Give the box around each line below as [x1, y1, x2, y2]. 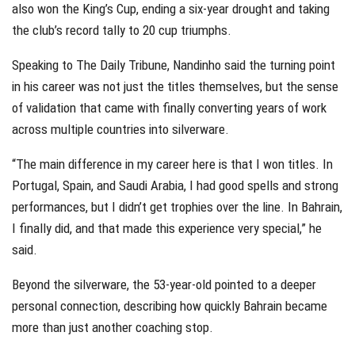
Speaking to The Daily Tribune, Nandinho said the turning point [12, 56, 335, 73]
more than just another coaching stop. [12, 319, 213, 335]
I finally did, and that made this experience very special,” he [12, 219, 322, 236]
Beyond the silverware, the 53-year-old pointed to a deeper [12, 276, 316, 292]
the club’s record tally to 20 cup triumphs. [12, 21, 231, 38]
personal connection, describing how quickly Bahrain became [12, 297, 327, 314]
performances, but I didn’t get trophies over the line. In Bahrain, [12, 198, 342, 215]
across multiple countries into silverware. [12, 120, 229, 137]
